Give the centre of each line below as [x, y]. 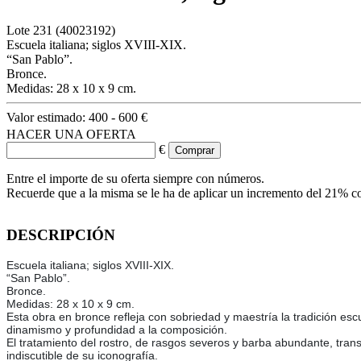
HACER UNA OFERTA [71, 134]
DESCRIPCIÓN [61, 234]
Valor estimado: [48, 117]
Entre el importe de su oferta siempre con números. [135, 178]
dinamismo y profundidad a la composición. [117, 330]
